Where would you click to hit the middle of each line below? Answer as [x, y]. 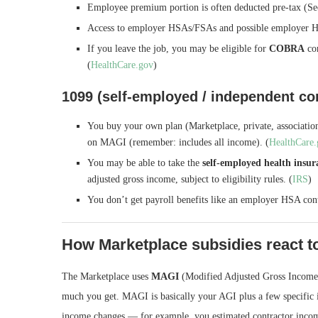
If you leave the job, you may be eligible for [178, 49]
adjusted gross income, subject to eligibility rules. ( [190, 179]
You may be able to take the [145, 163]
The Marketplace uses [106, 276]
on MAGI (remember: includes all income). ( [178, 142]
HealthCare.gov [122, 65]
